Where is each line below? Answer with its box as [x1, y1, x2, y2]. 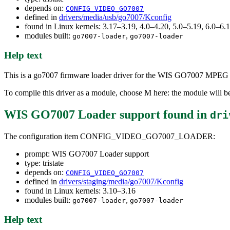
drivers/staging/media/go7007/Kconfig [59, 177, 183, 186]
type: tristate [25, 158, 64, 167]
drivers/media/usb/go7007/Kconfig [59, 12, 171, 22]
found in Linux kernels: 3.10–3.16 [25, 186, 136, 195]
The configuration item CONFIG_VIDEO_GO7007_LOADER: [4, 131, 215, 141]
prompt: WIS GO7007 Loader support [25, 149, 149, 158]
